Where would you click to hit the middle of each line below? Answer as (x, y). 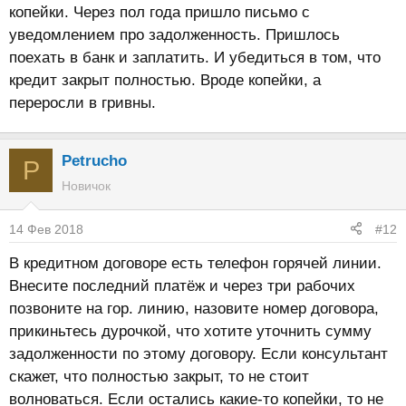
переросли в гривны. (82, 103)
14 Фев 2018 (46, 229)
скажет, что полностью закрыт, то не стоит (159, 376)
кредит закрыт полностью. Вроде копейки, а (165, 80)
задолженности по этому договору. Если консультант (198, 353)
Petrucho (94, 161)
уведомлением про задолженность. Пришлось (174, 35)
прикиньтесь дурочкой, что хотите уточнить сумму (190, 331)
